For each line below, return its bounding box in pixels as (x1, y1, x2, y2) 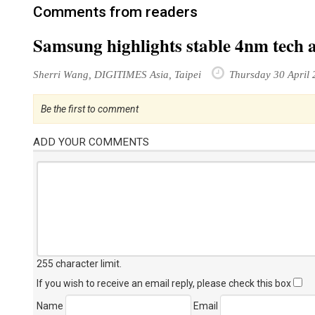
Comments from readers (33, 4, 198, 20)
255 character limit (37, 258, 120, 269)
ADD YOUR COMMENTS (33, 136, 149, 148)
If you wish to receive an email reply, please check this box (37, 278, 293, 289)
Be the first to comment (41, 103, 139, 115)
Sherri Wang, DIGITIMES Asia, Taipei (33, 68, 201, 80)
